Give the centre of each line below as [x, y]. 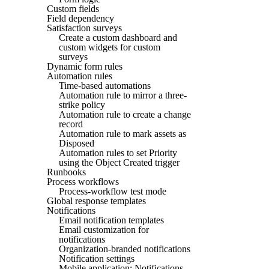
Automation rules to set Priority [118, 153]
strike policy [82, 104]
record [71, 124]
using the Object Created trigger [119, 162]
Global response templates [96, 201]
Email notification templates [111, 220]
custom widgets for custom [110, 47]
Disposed [77, 143]
